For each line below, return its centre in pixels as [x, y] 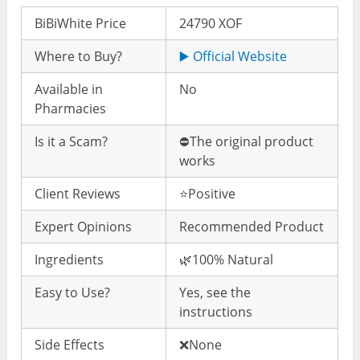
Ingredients [70, 259]
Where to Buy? [79, 56]
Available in [69, 89]
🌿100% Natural [227, 259]
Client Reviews [78, 193]
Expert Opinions [84, 226]
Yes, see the [215, 292]
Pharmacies [71, 108]
